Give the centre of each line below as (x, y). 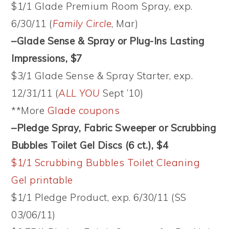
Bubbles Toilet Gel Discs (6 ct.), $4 (90, 145)
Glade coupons (82, 110)
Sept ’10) (122, 93)
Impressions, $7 (47, 58)
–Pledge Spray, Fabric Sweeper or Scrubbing (114, 128)
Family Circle (82, 23)
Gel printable (42, 180)
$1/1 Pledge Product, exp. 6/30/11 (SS (99, 197)
